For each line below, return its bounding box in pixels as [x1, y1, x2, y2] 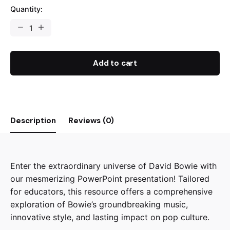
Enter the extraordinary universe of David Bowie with [10, 161, 217, 171]
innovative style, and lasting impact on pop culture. [10, 212, 209, 223]
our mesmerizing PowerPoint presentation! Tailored [10, 174, 209, 184]
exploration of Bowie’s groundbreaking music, [10, 199, 188, 210]
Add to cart [92, 58, 138, 69]
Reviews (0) [68, 116, 114, 126]
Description [10, 116, 56, 126]
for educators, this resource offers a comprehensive [10, 186, 213, 197]
